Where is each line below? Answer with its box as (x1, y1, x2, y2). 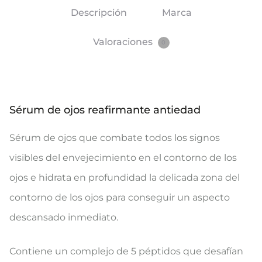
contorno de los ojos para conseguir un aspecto (9, 192, 230, 203)
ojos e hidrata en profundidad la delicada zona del (9, 172, 240, 183)
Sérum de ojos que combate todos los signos (9, 132, 220, 143)
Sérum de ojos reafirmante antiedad (9, 104, 201, 116)
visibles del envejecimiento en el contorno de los (9, 152, 237, 163)
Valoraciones (92, 36, 155, 47)
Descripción (70, 7, 127, 18)
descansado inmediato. (9, 212, 118, 223)
